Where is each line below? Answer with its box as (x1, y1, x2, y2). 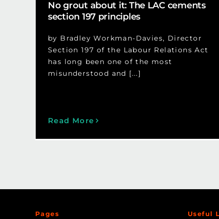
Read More (47, 116, 94, 126)
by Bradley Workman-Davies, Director (47, 34, 202, 43)
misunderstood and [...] (47, 69, 141, 78)
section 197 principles (47, 11, 141, 22)
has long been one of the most (47, 57, 173, 66)
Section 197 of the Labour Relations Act (47, 45, 209, 55)
